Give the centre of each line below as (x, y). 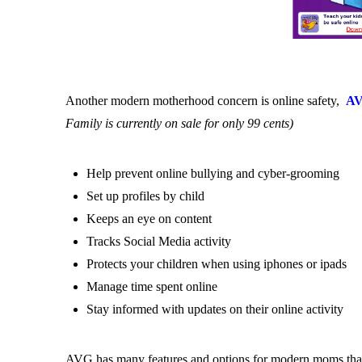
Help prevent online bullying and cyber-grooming (213, 173)
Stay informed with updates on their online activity (215, 309)
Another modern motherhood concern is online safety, (204, 100)
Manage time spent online (152, 286)
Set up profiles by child (146, 196)
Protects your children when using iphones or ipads (217, 263)
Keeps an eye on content (149, 218)
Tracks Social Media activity (159, 241)
